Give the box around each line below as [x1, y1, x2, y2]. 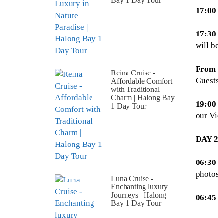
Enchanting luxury [111, 182, 168, 191]
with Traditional [111, 85, 160, 94]
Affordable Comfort [111, 77, 172, 86]
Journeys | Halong [111, 191, 166, 200]
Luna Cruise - [111, 174, 153, 183]
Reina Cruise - [111, 69, 155, 77]
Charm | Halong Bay [111, 93, 175, 102]
